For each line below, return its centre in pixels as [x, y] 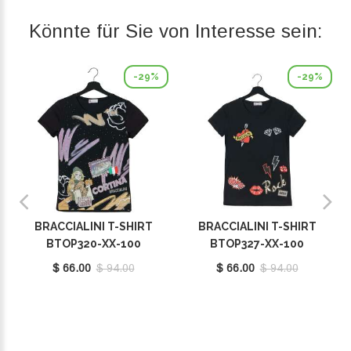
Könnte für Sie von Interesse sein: [175, 31]
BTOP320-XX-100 [93, 244]
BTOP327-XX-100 [257, 244]
